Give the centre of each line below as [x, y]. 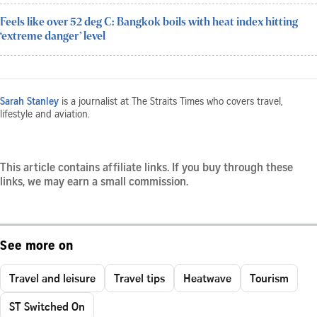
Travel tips [139, 278]
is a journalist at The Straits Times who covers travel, [171, 102]
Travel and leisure [52, 278]
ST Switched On [47, 306]
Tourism [269, 278]
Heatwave [207, 278]
